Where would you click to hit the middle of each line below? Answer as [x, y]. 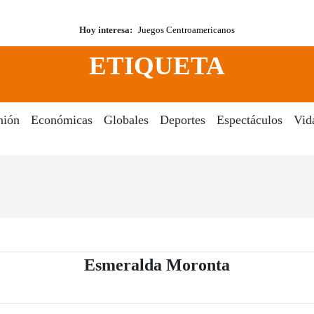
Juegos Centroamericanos [186, 30]
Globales [126, 120]
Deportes [182, 120]
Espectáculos [249, 120]
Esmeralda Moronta [157, 265]
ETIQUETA [157, 66]
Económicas [61, 120]
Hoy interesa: [106, 30]
